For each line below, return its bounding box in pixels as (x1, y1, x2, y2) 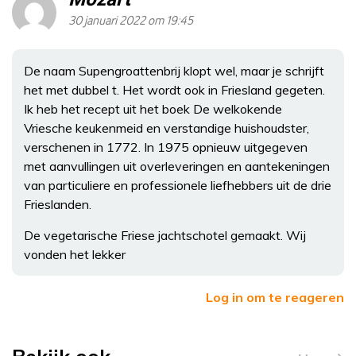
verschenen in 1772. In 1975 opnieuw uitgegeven (24, 139, 308, 155)
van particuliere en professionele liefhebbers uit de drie (24, 177, 331, 193)
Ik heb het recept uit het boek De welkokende (24, 101, 282, 117)
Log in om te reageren (206, 289, 344, 305)
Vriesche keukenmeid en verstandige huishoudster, (24, 120, 309, 136)
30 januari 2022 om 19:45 (68, 14, 193, 28)
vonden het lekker (24, 246, 126, 262)
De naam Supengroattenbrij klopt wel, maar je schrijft (24, 63, 324, 79)
